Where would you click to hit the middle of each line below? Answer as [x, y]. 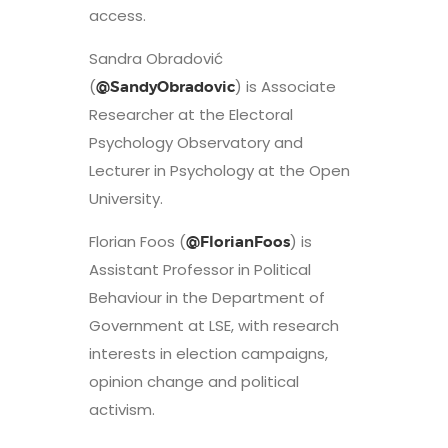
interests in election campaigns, [208, 353]
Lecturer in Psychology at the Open [219, 170]
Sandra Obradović [156, 58]
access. [119, 15]
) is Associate [285, 86]
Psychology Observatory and [196, 142]
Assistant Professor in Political [200, 269]
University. [128, 198]
